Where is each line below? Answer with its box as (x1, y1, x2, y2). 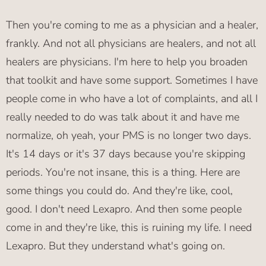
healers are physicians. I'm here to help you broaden (6, 55, 248, 69)
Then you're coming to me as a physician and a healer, (6, 18, 258, 33)
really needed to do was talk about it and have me (6, 110, 239, 125)
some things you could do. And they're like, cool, (6, 183, 233, 198)
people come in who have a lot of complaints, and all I (6, 91, 258, 106)
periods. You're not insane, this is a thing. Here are (6, 165, 240, 180)
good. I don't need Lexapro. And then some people (6, 202, 242, 217)
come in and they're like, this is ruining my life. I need (6, 220, 252, 235)
